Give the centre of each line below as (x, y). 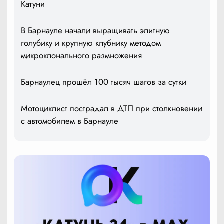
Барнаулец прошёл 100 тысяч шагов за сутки (104, 82)
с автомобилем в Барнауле (70, 121)
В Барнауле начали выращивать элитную (95, 31)
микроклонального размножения (81, 56)
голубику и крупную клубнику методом (91, 43)
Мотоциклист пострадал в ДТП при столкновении (112, 109)
